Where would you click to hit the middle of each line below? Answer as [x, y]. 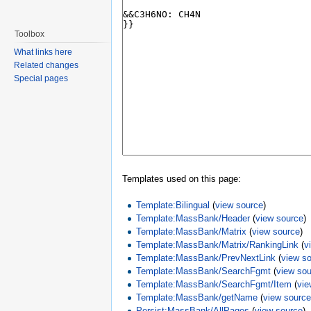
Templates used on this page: [182, 179]
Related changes [46, 65]
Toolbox [30, 34]
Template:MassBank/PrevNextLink [206, 258]
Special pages [41, 78]
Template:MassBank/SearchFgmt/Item [214, 285]
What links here [43, 52]
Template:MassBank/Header [193, 219]
